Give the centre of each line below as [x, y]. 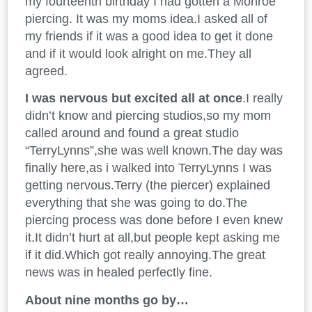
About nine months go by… [107, 300]
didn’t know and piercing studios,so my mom [148, 116]
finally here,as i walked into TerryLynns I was [148, 168]
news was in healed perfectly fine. [119, 273]
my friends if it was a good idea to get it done [149, 36]
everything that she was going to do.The [136, 203]
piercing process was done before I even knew [154, 220]
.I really [263, 99]
